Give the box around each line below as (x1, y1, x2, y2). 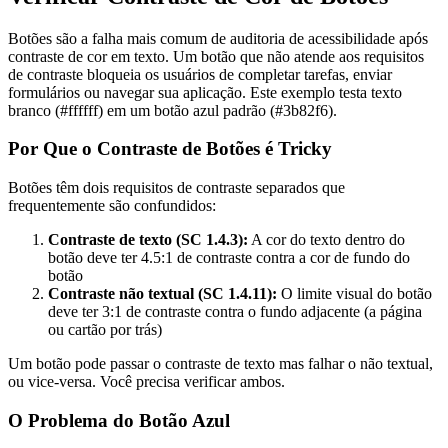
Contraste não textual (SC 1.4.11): (48, 284, 277, 302)
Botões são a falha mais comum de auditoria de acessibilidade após (8, 29, 428, 47)
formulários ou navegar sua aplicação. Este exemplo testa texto (8, 83, 402, 101)
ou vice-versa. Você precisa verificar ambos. (8, 372, 285, 390)
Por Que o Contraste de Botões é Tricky (8, 138, 332, 160)
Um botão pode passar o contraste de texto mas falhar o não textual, (8, 354, 433, 372)
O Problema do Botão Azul (8, 409, 230, 431)
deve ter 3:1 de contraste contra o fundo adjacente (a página (48, 302, 422, 320)
